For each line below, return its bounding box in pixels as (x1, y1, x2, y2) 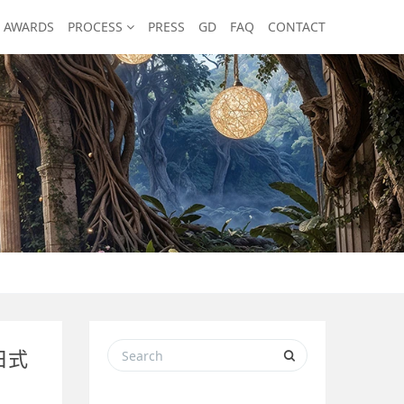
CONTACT (268, 18, 326, 35)
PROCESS (68, 18, 126, 35)
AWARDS (4, 18, 54, 35)
